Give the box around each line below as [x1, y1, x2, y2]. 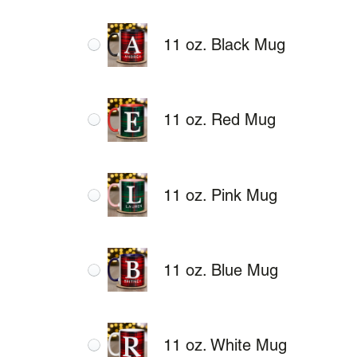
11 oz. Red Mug [163, 110, 277, 130]
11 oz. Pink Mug [163, 185, 278, 205]
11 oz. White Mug [163, 335, 288, 355]
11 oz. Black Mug [163, 35, 286, 55]
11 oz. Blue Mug [163, 260, 279, 280]
